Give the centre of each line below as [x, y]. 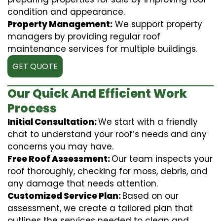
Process [32, 108]
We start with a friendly [148, 122]
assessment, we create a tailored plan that [100, 208]
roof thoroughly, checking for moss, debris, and [108, 171]
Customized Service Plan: [65, 196]
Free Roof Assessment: [59, 159]
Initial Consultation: [53, 122]
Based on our [150, 196]
